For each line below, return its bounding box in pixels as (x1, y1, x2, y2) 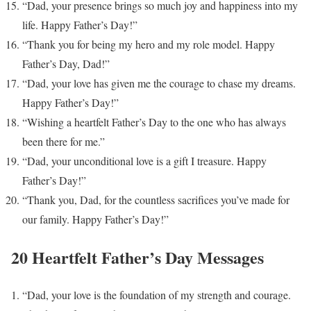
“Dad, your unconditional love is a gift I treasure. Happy (22, 153, 267, 168)
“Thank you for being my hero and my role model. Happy (22, 36, 275, 51)
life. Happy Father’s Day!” (22, 17, 137, 32)
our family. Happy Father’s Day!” (22, 211, 169, 226)
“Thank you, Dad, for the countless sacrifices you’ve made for (22, 192, 289, 207)
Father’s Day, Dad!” (22, 56, 110, 71)
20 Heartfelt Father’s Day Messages (11, 244, 264, 269)
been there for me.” (22, 133, 105, 149)
